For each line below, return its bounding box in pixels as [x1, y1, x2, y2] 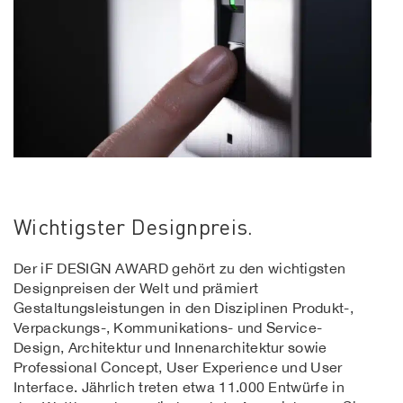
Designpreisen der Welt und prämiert [13, 280, 259, 297]
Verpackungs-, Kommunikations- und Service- [13, 319, 323, 336]
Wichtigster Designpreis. [13, 213, 254, 240]
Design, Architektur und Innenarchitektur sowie [13, 339, 327, 356]
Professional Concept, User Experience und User [13, 359, 343, 376]
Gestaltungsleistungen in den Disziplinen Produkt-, [13, 300, 354, 317]
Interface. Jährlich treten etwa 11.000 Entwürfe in [13, 379, 345, 396]
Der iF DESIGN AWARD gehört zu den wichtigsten [13, 260, 346, 277]
